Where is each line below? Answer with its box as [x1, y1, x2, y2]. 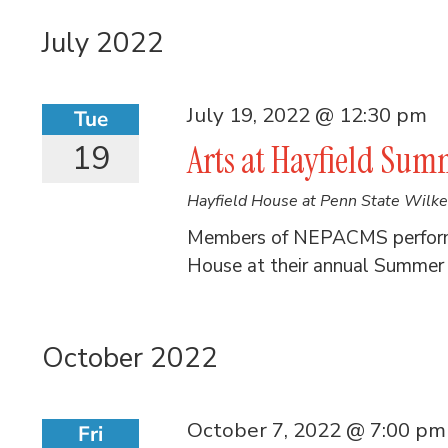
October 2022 [42, 339, 218, 377]
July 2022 [42, 23, 164, 62]
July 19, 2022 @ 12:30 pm [187, 100, 428, 129]
